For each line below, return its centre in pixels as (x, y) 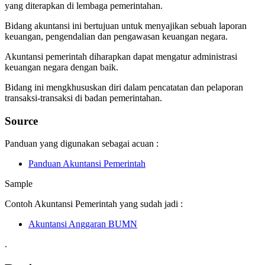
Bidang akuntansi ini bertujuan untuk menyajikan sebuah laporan (126, 26)
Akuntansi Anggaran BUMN (83, 224)
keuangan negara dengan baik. (62, 67)
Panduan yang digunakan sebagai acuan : (82, 144)
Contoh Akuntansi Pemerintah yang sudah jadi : (94, 204)
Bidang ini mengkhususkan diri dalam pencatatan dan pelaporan (124, 88)
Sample (19, 184)
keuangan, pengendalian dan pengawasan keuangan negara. (116, 37)
